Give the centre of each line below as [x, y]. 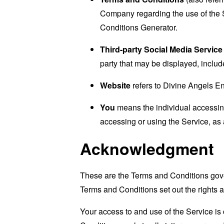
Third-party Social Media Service [161, 49]
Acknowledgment [147, 148]
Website [115, 85]
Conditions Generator [138, 27]
